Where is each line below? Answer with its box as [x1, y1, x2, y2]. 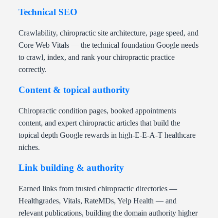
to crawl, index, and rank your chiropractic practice [18, 53, 175, 62]
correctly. [18, 65, 47, 74]
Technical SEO [18, 7, 77, 18]
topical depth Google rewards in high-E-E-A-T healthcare [18, 131, 196, 140]
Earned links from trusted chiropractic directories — [18, 184, 177, 193]
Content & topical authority [18, 85, 130, 95]
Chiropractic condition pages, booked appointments [18, 107, 176, 115]
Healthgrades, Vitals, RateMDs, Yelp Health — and [18, 197, 177, 205]
